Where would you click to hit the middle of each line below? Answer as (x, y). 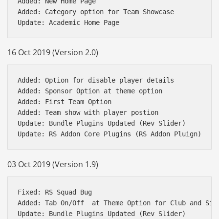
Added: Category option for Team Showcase (98, 12)
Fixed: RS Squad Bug (55, 192)
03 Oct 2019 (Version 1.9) (53, 164)
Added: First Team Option (66, 102)
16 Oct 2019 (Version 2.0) (53, 53)
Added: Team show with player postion (88, 113)
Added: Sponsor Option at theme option (90, 91)
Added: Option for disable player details (96, 80)
